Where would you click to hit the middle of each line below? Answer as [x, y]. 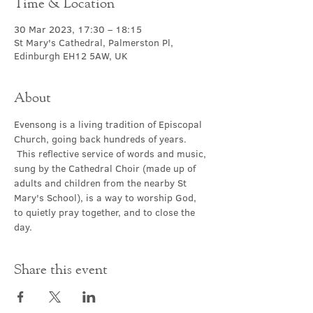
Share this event [61, 269]
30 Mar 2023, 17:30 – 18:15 [78, 29]
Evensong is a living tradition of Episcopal [109, 124]
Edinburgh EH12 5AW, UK [71, 56]
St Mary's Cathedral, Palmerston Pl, [94, 43]
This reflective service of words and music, [111, 154]
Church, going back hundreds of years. [102, 139]
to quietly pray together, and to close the [106, 212]
